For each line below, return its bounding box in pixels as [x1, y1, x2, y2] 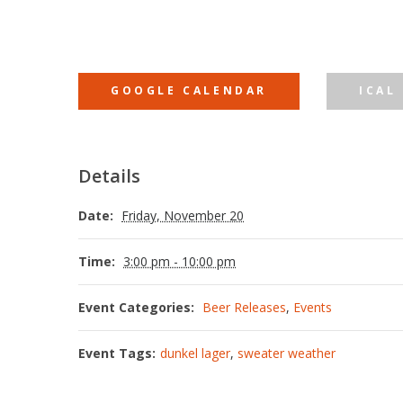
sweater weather [237, 344, 336, 362]
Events [293, 298, 332, 316]
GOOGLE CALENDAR [111, 83, 267, 99]
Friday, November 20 [121, 206, 244, 224]
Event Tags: [78, 344, 156, 362]
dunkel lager [160, 344, 230, 362]
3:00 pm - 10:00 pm [123, 252, 236, 270]
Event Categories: [78, 298, 194, 316]
